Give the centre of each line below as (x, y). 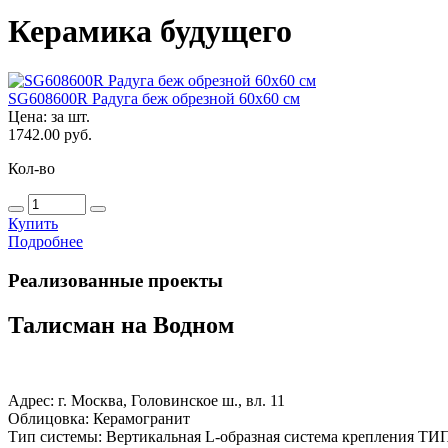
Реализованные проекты (115, 280)
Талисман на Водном (121, 324)
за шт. (70, 116)
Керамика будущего (150, 31)
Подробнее (45, 241)
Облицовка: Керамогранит (99, 419)
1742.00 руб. (50, 134)
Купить (33, 223)
